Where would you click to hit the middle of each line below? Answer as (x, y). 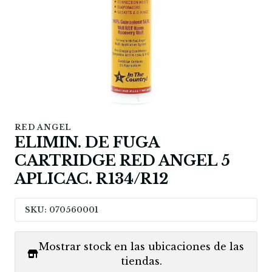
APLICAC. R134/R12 (91, 179)
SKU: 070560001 (62, 210)
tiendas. (141, 261)
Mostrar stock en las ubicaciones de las (141, 247)
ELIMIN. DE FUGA (87, 143)
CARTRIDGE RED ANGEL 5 (122, 161)
